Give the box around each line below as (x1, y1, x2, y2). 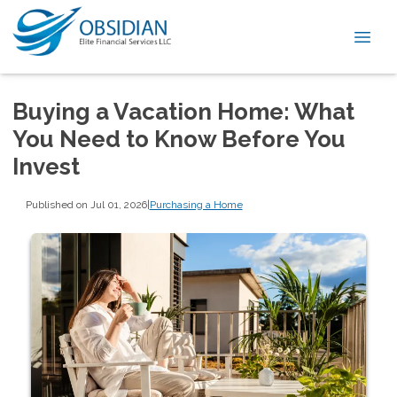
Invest (12, 153, 80, 180)
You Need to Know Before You (12, 126, 346, 152)
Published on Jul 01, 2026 (25, 198, 147, 211)
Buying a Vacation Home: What (12, 98, 354, 125)
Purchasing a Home (149, 198, 243, 211)
